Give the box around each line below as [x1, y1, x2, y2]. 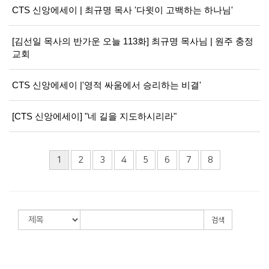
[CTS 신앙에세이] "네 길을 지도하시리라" [12, 111, 177, 121]
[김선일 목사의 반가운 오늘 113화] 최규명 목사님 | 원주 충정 [12, 36, 253, 46]
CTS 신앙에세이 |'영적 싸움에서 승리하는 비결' [12, 80, 201, 90]
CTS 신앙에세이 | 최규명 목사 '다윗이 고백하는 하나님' [12, 5, 233, 15]
